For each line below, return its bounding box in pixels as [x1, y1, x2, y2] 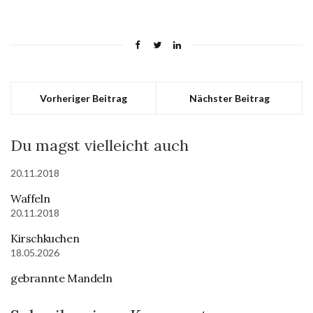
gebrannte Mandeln [10, 271, 112, 285]
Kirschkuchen [10, 231, 80, 245]
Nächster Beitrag [189, 92, 270, 104]
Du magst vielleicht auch [10, 136, 189, 155]
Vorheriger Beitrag [40, 92, 127, 104]
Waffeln [10, 191, 50, 205]
